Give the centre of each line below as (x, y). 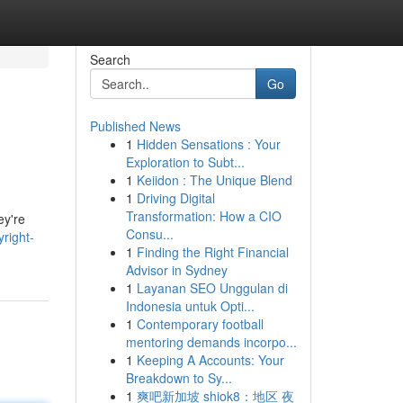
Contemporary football (200, 324)
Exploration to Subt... (185, 162)
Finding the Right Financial (212, 252)
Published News (135, 126)
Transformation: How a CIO (203, 216)
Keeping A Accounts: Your (210, 360)
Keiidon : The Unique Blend (214, 180)
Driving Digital (175, 198)
